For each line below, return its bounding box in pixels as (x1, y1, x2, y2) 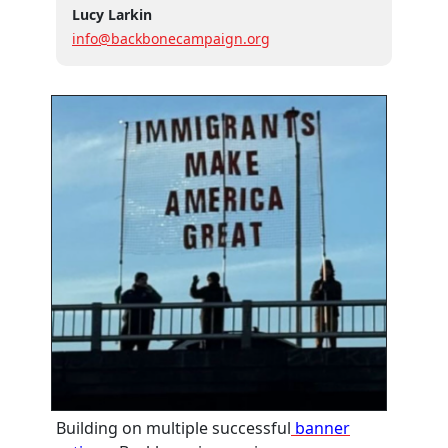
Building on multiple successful (56, 416, 291, 439)
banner (291, 416, 350, 439)
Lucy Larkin (72, 5, 152, 24)
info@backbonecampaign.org (72, 29, 270, 48)
